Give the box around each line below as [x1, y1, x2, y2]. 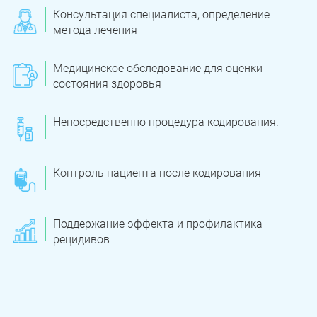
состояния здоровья [53, 77, 161, 91]
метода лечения [53, 23, 137, 37]
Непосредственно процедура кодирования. [53, 115, 279, 129]
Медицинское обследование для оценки [53, 62, 263, 75]
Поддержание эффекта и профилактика [53, 217, 263, 231]
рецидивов [53, 233, 110, 246]
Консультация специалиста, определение [53, 8, 270, 21]
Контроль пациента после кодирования [53, 166, 261, 180]
